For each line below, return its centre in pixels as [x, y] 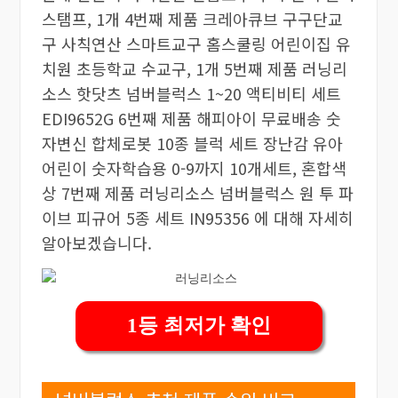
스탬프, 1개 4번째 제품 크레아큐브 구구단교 [192, 18]
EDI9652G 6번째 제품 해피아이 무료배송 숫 [191, 118]
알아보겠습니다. [96, 242]
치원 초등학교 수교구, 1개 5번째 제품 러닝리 [194, 68]
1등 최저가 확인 [199, 325]
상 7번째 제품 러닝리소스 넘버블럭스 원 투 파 [197, 192]
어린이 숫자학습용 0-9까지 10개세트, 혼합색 [194, 167]
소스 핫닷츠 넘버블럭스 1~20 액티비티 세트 [191, 93]
